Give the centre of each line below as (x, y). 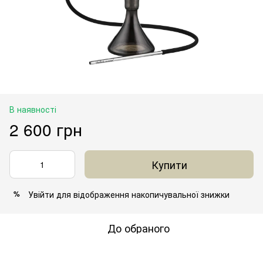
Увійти (41, 194)
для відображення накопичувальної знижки (142, 194)
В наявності (33, 109)
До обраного (139, 227)
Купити (169, 164)
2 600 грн (46, 129)
